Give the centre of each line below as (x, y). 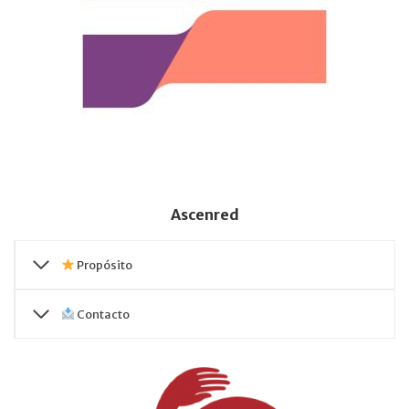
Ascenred (204, 215)
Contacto (102, 314)
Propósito (103, 265)
